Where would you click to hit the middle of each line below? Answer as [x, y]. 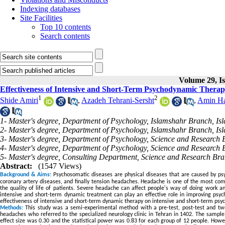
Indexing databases [50, 9]
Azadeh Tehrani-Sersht [118, 100]
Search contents [65, 36]
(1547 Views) [60, 166]
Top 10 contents [66, 27]
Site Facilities [41, 18]
